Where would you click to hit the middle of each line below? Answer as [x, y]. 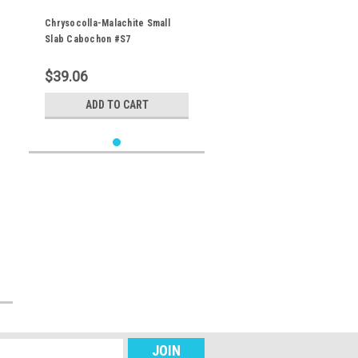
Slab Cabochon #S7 [88, 39]
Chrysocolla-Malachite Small [107, 23]
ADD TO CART [117, 105]
